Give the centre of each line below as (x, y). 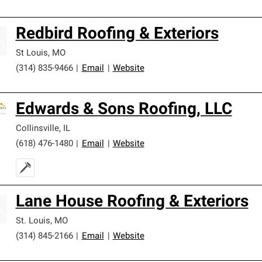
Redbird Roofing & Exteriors (117, 35)
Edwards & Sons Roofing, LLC (124, 110)
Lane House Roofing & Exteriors (132, 202)
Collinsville (37, 129)
